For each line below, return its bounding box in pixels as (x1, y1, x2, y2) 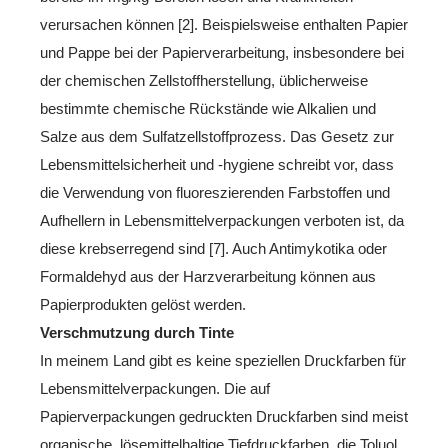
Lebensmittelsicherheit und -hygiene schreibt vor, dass (40, 155, 394, 173)
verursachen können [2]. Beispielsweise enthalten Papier (40, 15, 408, 33)
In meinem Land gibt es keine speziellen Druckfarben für (40, 351, 406, 369)
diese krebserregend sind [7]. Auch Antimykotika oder (40, 239, 387, 257)
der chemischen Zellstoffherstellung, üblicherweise (40, 71, 368, 89)
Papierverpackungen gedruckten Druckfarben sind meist (40, 407, 408, 425)
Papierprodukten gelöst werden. (40, 295, 246, 313)
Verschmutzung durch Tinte (40, 323, 234, 341)
